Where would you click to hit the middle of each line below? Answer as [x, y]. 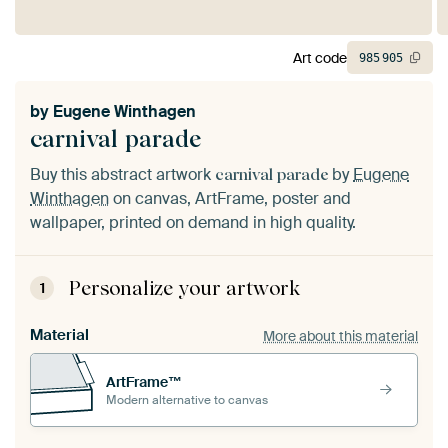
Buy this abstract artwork [122, 175]
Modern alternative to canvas [187, 399]
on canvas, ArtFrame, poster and [230, 199]
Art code [320, 57]
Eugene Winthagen [124, 112]
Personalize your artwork [184, 288]
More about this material [340, 335]
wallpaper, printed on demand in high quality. [193, 223]
